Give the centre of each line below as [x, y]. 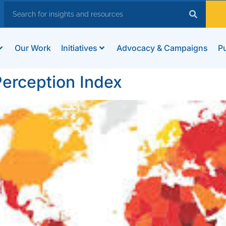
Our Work [33, 48]
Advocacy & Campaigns [162, 48]
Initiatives [79, 48]
